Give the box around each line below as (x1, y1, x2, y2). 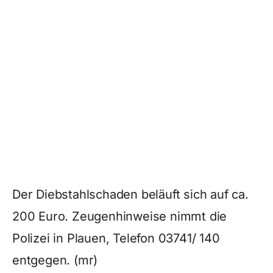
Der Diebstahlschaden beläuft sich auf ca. (12, 187, 249, 202)
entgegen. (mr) (12, 253, 98, 268)
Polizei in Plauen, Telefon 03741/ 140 (12, 231, 220, 246)
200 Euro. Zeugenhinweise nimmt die (12, 209, 227, 224)
